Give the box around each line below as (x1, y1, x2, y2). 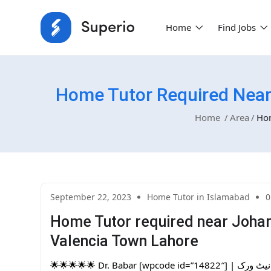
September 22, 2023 (50, 191, 131, 203)
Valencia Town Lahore (50, 232, 198, 250)
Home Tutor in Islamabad (147, 191, 250, 203)
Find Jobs (217, 21, 258, 34)
